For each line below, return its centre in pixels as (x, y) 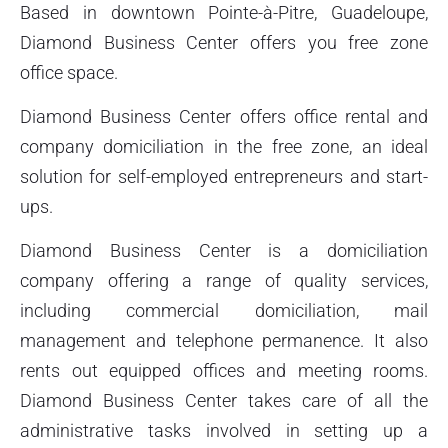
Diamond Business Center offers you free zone (224, 42)
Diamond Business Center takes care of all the (224, 401)
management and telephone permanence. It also (224, 341)
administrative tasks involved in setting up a (224, 431)
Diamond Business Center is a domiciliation (224, 251)
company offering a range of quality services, (224, 281)
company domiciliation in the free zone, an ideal (224, 146)
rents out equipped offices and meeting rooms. (224, 371)
